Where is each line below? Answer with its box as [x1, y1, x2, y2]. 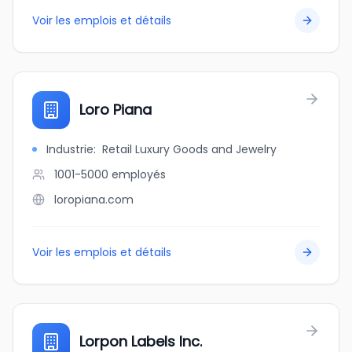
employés [112, 167, 166, 182]
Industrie [46, 141, 93, 157]
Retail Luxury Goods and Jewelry [102, 141, 277, 157]
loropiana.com [54, 192, 134, 207]
